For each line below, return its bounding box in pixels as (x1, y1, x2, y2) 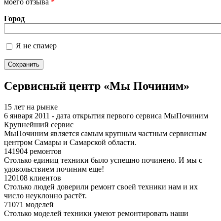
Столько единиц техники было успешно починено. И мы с (4, 155, 202, 164)
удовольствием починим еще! (4, 164, 104, 173)
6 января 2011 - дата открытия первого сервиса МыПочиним (4, 111, 208, 120)
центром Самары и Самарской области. (4, 138, 137, 147)
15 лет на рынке (4, 102, 58, 111)
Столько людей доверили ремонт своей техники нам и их (4, 182, 198, 191)
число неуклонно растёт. (4, 191, 87, 200)
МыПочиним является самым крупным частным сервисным (4, 129, 207, 138)
